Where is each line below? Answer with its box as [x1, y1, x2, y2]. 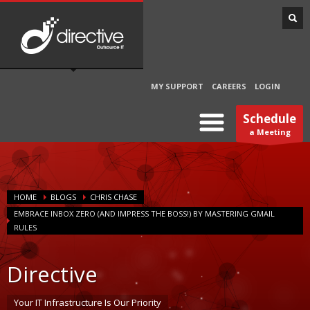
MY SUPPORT [151, 81, 203, 91]
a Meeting [248, 127, 291, 137]
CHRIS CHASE [90, 192, 137, 202]
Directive [7, 259, 98, 289]
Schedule [243, 111, 296, 127]
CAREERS [212, 81, 246, 91]
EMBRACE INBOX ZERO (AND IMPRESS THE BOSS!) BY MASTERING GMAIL [14, 208, 275, 219]
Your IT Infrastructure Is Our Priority [14, 296, 161, 309]
